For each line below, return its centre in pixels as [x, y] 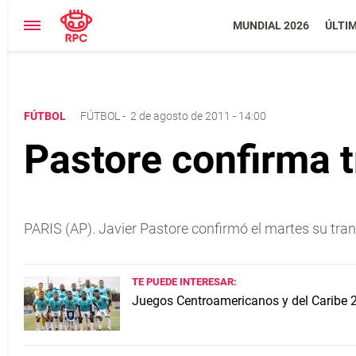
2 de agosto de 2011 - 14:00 [198, 116]
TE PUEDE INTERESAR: [184, 282]
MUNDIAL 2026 [271, 25]
